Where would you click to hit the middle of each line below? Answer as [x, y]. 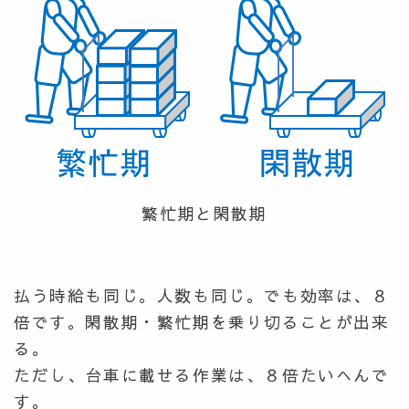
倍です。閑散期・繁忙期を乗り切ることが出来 [202, 322]
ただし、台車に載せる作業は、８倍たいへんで [202, 375]
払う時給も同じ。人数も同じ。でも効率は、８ [202, 296]
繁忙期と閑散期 [204, 214]
